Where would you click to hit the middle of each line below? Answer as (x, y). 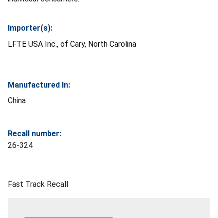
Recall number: (35, 133)
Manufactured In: (39, 85)
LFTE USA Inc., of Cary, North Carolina (72, 44)
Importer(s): (30, 28)
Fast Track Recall (38, 184)
